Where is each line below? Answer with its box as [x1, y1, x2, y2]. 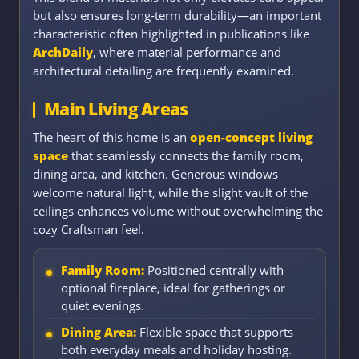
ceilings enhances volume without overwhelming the [33, 203, 323, 220]
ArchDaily [33, 44, 93, 61]
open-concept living [190, 129, 313, 146]
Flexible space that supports [136, 324, 293, 341]
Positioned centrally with [144, 262, 284, 279]
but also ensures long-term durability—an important [33, 7, 321, 24]
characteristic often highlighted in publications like [33, 26, 309, 42]
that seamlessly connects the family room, [68, 147, 304, 164]
